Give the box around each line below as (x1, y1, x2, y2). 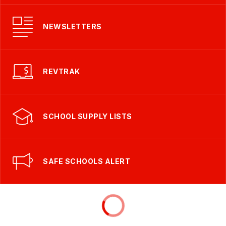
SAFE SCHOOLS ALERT (43, 157, 130, 165)
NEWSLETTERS (43, 22, 102, 31)
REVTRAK (43, 67, 80, 76)
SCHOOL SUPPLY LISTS (43, 112, 132, 121)
